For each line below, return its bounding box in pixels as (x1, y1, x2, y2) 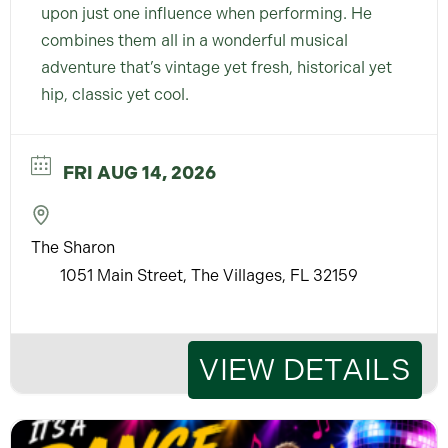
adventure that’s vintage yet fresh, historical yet (41, 57, 392, 77)
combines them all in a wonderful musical (41, 30, 348, 50)
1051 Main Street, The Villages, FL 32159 (60, 265, 358, 285)
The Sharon (31, 237, 115, 257)
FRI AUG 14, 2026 (63, 161, 216, 184)
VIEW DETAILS (199, 351, 411, 388)
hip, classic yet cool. (41, 84, 189, 104)
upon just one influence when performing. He (41, 3, 372, 23)
